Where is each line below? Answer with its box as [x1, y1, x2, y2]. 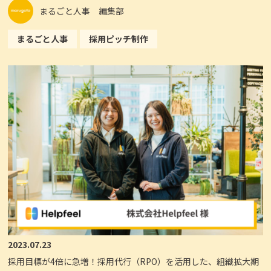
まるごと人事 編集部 [39, 4, 125, 17]
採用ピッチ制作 [89, 33, 149, 45]
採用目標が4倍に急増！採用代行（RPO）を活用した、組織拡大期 [8, 255, 260, 267]
